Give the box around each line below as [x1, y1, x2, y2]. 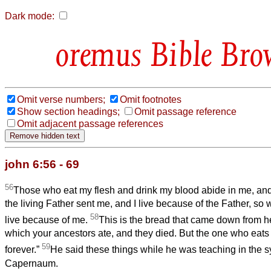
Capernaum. [5, 258, 58, 269]
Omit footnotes [120, 94, 181, 105]
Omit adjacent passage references [17, 118, 163, 129]
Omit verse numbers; [17, 94, 105, 105]
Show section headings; [17, 106, 120, 117]
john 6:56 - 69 [5, 157, 79, 171]
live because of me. [5, 215, 90, 226]
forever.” [5, 244, 42, 255]
